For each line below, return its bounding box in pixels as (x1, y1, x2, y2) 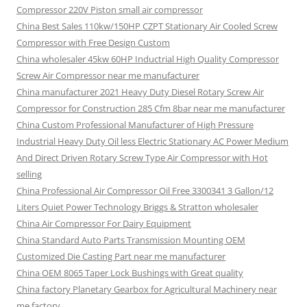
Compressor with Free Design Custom (16, 36, 170, 49)
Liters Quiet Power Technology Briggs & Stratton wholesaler (16, 201, 258, 213)
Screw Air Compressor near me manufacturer (16, 69, 199, 82)
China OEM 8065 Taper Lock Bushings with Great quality (16, 267, 243, 279)
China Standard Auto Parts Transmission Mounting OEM (16, 234, 245, 246)
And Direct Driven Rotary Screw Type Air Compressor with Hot (16, 151, 268, 164)
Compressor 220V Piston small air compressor (16, 3, 203, 16)
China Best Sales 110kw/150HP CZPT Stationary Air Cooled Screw (16, 20, 278, 32)
